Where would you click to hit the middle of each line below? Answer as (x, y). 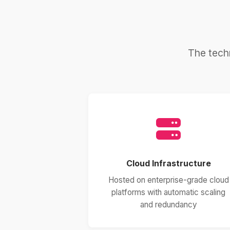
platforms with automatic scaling (168, 192)
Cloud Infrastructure (168, 163)
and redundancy (168, 205)
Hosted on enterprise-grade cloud (168, 180)
